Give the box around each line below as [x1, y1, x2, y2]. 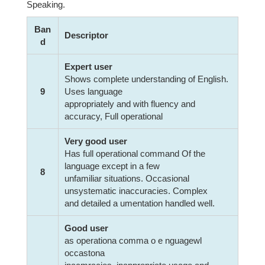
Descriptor [64, 30, 108, 40]
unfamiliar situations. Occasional [64, 173, 189, 183]
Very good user [64, 136, 127, 146]
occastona [64, 248, 105, 258]
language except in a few [64, 161, 160, 171]
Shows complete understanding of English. [64, 74, 228, 84]
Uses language [64, 86, 122, 96]
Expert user [64, 62, 112, 72]
